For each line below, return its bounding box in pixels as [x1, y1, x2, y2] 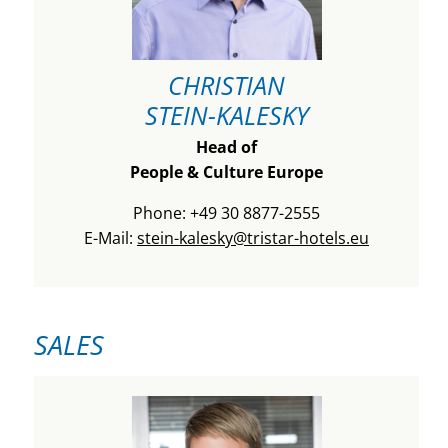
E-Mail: [84, 226, 137, 249]
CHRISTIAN [168, 67, 285, 102]
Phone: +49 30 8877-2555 [133, 201, 320, 224]
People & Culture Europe [130, 160, 323, 183]
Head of [196, 135, 257, 158]
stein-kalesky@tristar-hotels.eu [137, 226, 369, 249]
